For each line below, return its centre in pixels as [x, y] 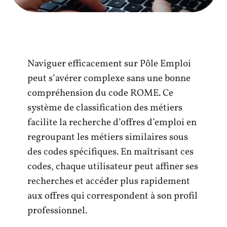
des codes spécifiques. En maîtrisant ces [110, 152]
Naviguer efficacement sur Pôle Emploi [109, 64]
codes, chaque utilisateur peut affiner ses [113, 167]
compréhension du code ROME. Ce [100, 93]
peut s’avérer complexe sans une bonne [109, 79]
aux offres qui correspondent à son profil [112, 196]
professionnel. [57, 211]
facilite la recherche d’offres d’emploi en [112, 123]
